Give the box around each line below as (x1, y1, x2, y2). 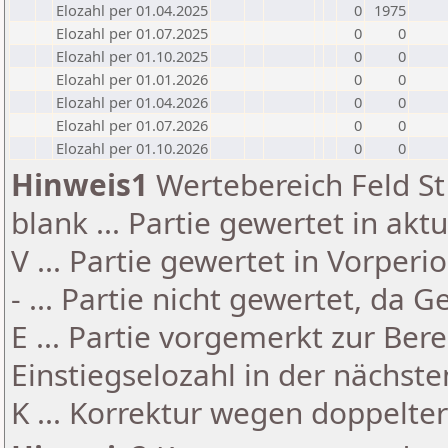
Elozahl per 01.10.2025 (56, 46, 208, 66)
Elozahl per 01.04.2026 (56, 92, 208, 112)
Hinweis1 (11, 164, 148, 205)
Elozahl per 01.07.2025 (56, 23, 208, 43)
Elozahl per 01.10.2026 (56, 138, 208, 158)
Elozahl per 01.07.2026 (56, 115, 208, 135)
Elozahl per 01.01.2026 (56, 69, 208, 89)
